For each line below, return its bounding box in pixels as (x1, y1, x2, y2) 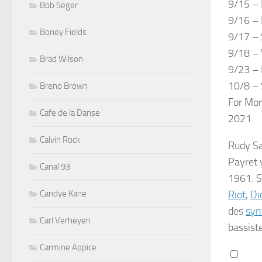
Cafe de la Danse (40, 108, 100, 119)
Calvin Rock (40, 135, 80, 146)
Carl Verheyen (40, 215, 91, 226)
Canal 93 (40, 161, 70, 173)
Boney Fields (40, 27, 87, 38)
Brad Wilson (40, 54, 83, 65)
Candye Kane (40, 188, 87, 199)
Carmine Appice (40, 242, 96, 253)
